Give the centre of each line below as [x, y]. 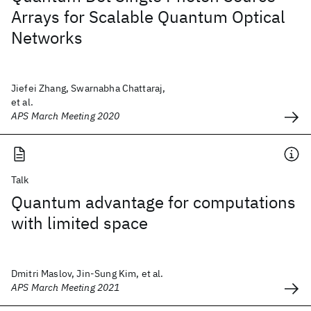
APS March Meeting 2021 [66, 287]
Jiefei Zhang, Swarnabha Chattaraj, [89, 88]
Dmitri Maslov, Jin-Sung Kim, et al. [87, 274]
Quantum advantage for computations [153, 202]
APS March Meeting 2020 [66, 116]
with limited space [79, 223]
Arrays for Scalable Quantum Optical [148, 17]
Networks [47, 37]
